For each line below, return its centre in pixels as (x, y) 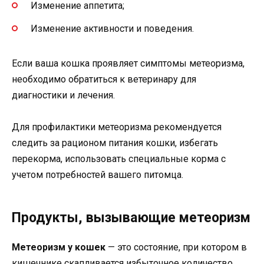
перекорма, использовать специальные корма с (119, 159)
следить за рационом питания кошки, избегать (115, 143)
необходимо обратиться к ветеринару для (104, 79)
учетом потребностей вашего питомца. (98, 174)
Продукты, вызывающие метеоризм (131, 217)
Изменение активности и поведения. (112, 28)
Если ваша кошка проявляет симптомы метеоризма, (128, 63)
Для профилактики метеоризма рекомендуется (117, 127)
